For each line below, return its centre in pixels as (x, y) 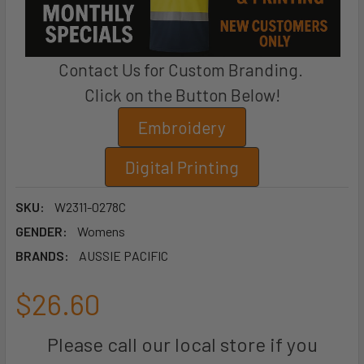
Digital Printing (182, 167)
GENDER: (41, 232)
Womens (101, 232)
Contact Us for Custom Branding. (182, 70)
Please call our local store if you (182, 344)
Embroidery (182, 128)
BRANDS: (42, 256)
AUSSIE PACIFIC (123, 256)
